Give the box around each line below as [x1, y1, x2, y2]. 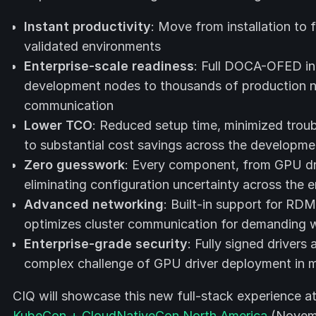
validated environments [24, 39, 161, 54]
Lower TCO [24, 118, 92, 133]
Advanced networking [24, 197, 164, 212]
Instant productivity [24, 19, 151, 34]
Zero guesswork [24, 157, 125, 172]
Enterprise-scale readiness [24, 59, 194, 73]
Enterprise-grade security [24, 236, 188, 251]
